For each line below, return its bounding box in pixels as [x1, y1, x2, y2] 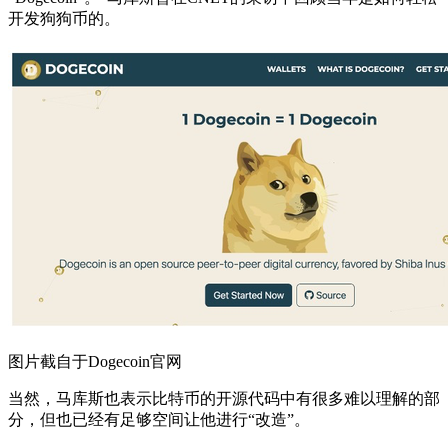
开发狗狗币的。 [8, 9, 120, 27]
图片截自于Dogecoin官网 [8, 352, 182, 370]
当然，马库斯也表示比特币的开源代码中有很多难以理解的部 [8, 389, 440, 407]
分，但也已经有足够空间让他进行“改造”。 [8, 410, 310, 428]
